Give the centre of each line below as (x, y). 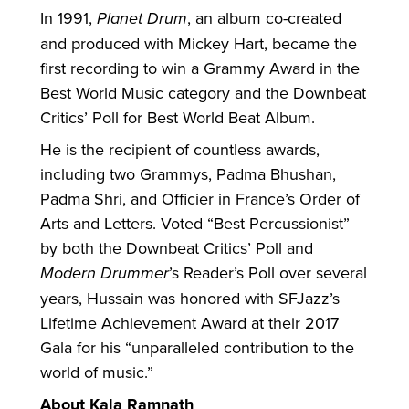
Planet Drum (142, 18)
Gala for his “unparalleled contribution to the (197, 347)
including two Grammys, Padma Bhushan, (188, 174)
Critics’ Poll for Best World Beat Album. (178, 117)
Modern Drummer (105, 273)
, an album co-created (264, 18)
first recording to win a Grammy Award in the (200, 68)
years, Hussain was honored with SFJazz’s (190, 298)
